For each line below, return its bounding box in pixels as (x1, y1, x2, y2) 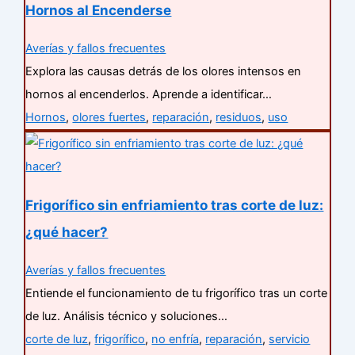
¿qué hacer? (25, 223, 109, 241)
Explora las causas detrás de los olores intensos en (25, 64, 302, 79)
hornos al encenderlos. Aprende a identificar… (25, 87, 273, 102)
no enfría (151, 332, 200, 347)
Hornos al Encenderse (25, 2, 172, 19)
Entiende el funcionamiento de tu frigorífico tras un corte (25, 286, 328, 301)
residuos (216, 110, 262, 125)
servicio (269, 332, 311, 347)
